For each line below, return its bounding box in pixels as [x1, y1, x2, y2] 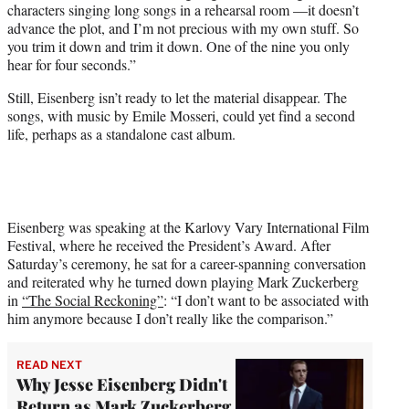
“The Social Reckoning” [22, 289, 163, 309]
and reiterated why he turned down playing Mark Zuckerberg [7, 271, 359, 291]
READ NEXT [16, 357, 82, 372]
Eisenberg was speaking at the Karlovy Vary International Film [7, 216, 369, 236]
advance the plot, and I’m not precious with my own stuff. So [7, 17, 359, 37]
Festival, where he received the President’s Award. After [7, 235, 330, 255]
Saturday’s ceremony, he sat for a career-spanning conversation [7, 253, 366, 273]
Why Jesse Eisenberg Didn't [16, 372, 227, 395]
